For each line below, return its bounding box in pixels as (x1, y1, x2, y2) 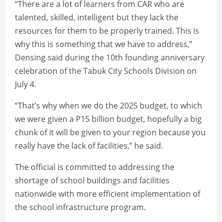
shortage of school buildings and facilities (15, 175, 169, 186)
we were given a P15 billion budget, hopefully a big (15, 113, 202, 125)
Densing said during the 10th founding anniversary (15, 52, 205, 63)
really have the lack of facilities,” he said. (15, 140, 163, 152)
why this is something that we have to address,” (15, 39, 192, 50)
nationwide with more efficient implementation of (15, 188, 200, 200)
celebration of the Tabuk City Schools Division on (15, 65, 197, 77)
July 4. (15, 79, 36, 90)
